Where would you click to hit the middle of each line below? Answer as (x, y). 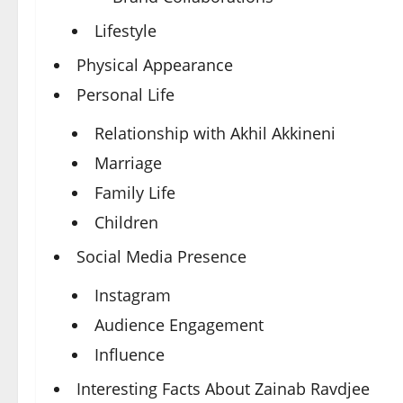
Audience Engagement (179, 325)
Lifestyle (125, 31)
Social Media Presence (161, 256)
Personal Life (125, 94)
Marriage (128, 163)
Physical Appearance (155, 65)
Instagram (133, 295)
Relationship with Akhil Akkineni (215, 133)
